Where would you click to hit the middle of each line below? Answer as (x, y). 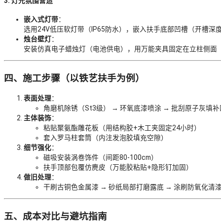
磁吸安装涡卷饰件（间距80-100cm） (101, 158)
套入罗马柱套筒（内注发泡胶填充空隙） (106, 138)
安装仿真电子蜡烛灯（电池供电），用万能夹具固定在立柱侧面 (120, 49)
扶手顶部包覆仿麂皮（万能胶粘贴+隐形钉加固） (118, 167)
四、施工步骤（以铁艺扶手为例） (74, 78)
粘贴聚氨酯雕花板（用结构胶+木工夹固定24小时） (122, 128)
